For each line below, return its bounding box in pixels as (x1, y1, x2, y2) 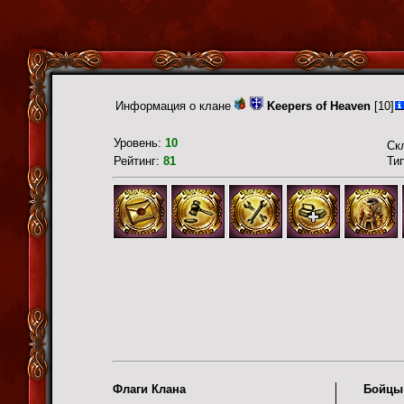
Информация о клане (115, 99, 234, 113)
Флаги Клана (113, 381, 186, 396)
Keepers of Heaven (267, 99, 371, 113)
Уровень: (114, 136, 165, 150)
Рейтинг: (114, 154, 163, 168)
